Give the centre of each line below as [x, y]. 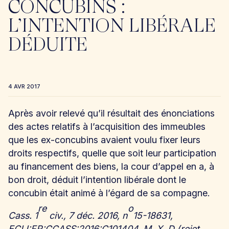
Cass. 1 [23, 215]
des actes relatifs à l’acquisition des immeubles [107, 126]
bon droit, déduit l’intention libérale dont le [97, 179]
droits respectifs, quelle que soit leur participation [112, 153]
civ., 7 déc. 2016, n [87, 215]
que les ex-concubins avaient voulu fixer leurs [104, 140]
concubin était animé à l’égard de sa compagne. [109, 193]
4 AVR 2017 [24, 86]
